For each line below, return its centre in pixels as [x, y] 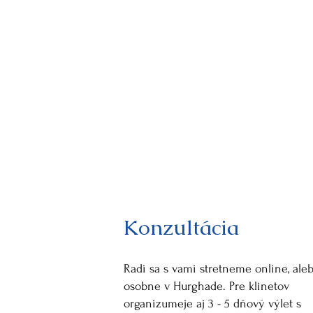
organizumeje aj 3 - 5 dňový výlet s [212, 304]
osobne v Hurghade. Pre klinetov [206, 286]
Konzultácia [181, 227]
